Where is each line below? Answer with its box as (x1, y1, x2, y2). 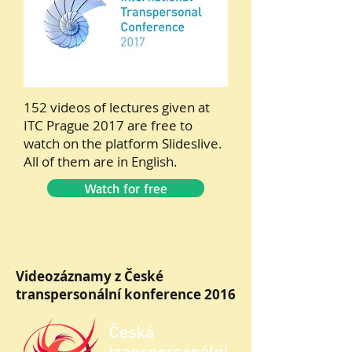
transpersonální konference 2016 (16, 285, 236, 303)
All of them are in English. (24, 152, 178, 170)
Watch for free (84, 180, 167, 196)
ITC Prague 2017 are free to (24, 116, 192, 134)
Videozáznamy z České (16, 267, 163, 285)
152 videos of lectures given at (24, 98, 210, 116)
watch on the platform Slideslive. (24, 134, 222, 152)
